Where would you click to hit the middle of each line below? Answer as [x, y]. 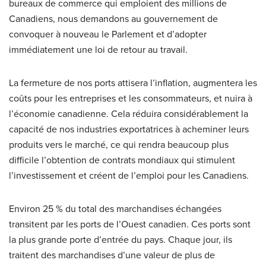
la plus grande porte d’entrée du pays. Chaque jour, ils [121, 239]
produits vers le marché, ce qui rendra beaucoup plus [119, 144]
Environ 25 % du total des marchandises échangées [115, 208]
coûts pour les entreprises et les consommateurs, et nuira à [131, 98]
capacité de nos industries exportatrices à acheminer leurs [129, 129]
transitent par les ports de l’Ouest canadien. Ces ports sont [130, 224]
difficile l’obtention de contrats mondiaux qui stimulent [122, 160]
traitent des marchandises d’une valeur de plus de [112, 255]
